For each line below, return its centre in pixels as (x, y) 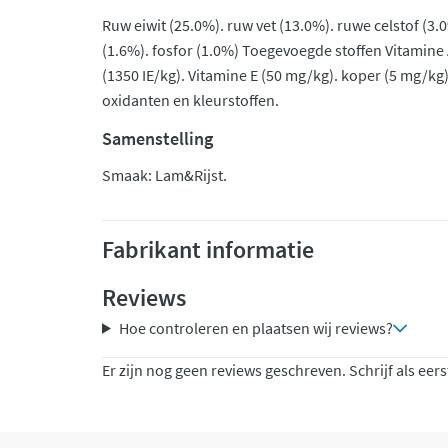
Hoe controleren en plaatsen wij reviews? (255, 328)
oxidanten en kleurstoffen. (190, 100)
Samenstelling (157, 138)
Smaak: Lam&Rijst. (164, 175)
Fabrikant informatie (208, 249)
